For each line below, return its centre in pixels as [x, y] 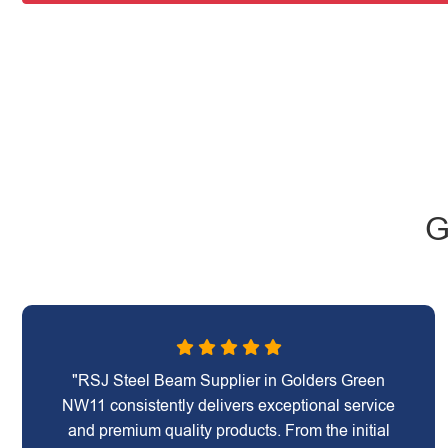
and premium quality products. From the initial [228, 430]
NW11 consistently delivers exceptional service [229, 405]
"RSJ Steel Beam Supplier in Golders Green [229, 380]
